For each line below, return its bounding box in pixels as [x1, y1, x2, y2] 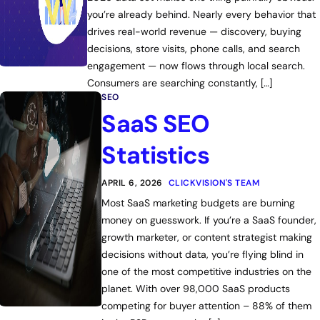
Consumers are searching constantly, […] [86, 76, 272, 89]
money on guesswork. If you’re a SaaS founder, [101, 214, 317, 226]
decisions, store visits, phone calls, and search [86, 42, 300, 55]
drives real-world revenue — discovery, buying [86, 25, 301, 38]
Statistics [101, 139, 210, 171]
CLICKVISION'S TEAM [168, 177, 260, 189]
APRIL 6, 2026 [101, 177, 163, 189]
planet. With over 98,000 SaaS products [101, 282, 291, 295]
